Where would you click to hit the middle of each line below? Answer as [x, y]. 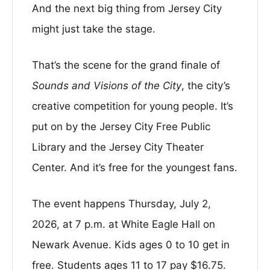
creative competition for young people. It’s [133, 106]
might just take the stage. [94, 29]
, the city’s [206, 86]
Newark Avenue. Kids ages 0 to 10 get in [131, 245]
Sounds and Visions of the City [107, 86]
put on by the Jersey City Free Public [121, 127]
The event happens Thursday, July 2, [121, 204]
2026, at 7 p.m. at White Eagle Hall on [124, 224]
